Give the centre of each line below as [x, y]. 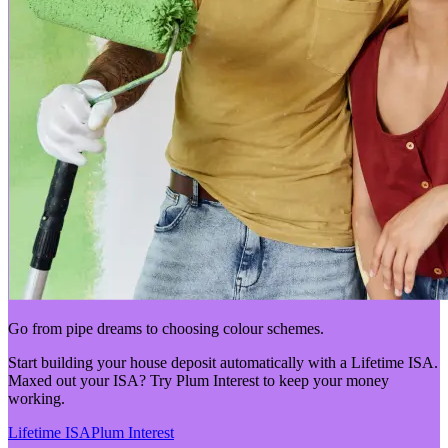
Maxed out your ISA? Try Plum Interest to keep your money [198, 380]
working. [36, 398]
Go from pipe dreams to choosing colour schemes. [166, 328]
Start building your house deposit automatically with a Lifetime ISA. [223, 362]
